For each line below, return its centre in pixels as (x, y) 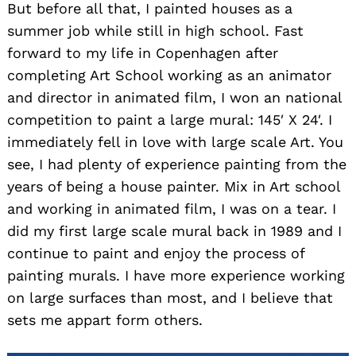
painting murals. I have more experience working (176, 276)
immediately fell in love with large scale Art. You (175, 142)
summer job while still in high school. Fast (155, 31)
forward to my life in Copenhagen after (143, 53)
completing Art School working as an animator (169, 75)
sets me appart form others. (105, 320)
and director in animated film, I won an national (174, 98)
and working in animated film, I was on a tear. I (172, 209)
